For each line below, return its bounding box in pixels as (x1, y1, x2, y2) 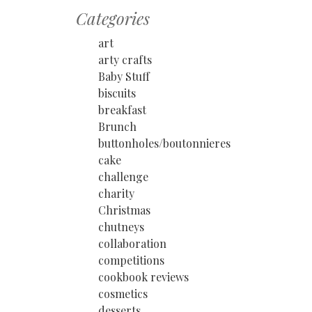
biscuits (98, 86, 136, 100)
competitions (98, 253, 164, 267)
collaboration (98, 236, 166, 251)
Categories (76, 7, 150, 29)
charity (98, 186, 134, 201)
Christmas (98, 203, 150, 217)
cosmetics (98, 286, 148, 301)
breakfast (98, 102, 146, 117)
